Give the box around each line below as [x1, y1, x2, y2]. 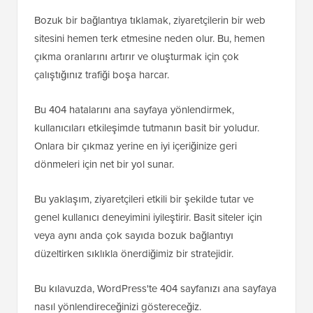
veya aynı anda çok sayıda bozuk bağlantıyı [34, 228, 233, 244]
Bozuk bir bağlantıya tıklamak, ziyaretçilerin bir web [34, 13, 265, 29]
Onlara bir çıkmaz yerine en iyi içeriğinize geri [34, 138, 237, 154]
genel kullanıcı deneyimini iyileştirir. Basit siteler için [34, 210, 262, 226]
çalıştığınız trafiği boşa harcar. [34, 67, 169, 83]
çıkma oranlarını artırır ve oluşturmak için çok [34, 49, 239, 65]
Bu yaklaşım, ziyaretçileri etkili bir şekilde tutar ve [34, 191, 254, 208]
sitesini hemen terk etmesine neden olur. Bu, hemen [34, 31, 265, 47]
